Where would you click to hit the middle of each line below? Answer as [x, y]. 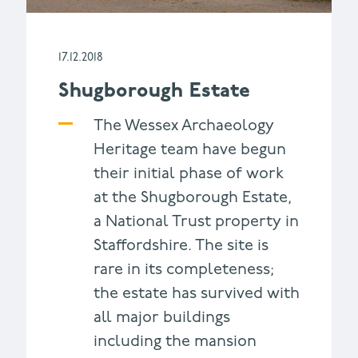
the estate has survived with [196, 294]
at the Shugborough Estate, [192, 199]
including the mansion [175, 342]
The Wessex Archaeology [183, 127]
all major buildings [161, 318]
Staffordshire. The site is [181, 247]
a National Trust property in [196, 223]
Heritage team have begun [189, 151]
